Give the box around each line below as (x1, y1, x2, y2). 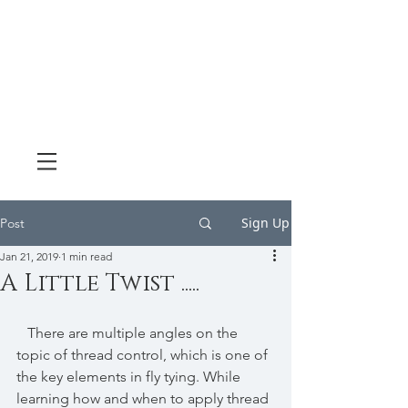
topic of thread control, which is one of (16, 346, 271, 363)
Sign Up (241, 214, 290, 231)
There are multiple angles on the (16, 324, 27, 342)
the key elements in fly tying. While (16, 368, 244, 385)
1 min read (61, 250, 112, 263)
